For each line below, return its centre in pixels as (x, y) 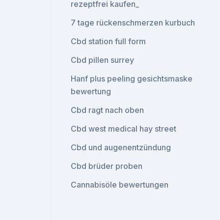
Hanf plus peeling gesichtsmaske (132, 79)
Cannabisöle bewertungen (120, 185)
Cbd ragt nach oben (108, 110)
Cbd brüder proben (107, 166)
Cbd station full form (109, 41)
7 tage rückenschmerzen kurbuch (133, 23)
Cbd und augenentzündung (121, 147)
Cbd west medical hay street (124, 129)
